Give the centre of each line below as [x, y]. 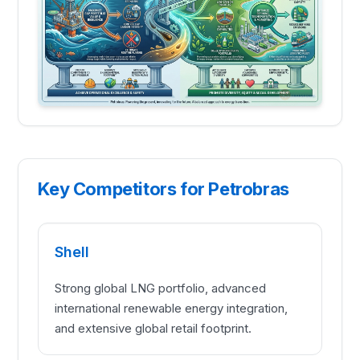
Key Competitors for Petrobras [164, 189]
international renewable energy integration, [172, 309]
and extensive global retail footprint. [153, 329]
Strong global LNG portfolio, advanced [161, 288]
